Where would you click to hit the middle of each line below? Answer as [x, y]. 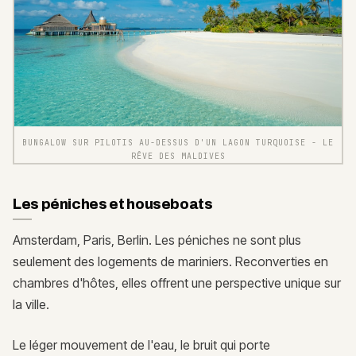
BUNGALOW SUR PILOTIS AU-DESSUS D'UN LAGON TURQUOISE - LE [178, 143]
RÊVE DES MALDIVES [178, 157]
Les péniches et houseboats [113, 205]
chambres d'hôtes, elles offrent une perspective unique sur [177, 283]
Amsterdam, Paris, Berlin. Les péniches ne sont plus [157, 240]
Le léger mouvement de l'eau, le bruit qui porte [141, 345]
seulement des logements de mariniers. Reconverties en [170, 262]
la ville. [31, 305]
